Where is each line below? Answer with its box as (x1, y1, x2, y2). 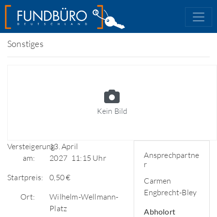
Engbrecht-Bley (144, 187, 197, 197)
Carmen (144, 176, 171, 186)
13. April (49, 141, 78, 151)
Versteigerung (7, 141, 55, 151)
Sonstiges (7, 38, 44, 49)
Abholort (144, 207, 175, 216)
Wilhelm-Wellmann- (49, 192, 119, 201)
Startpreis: (7, 172, 44, 182)
